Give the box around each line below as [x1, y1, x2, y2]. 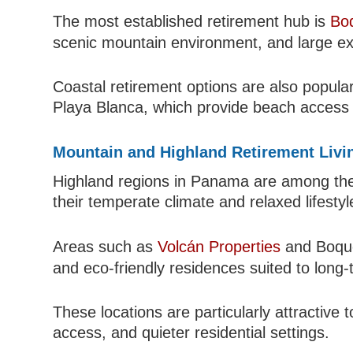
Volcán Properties [158, 238, 281, 256]
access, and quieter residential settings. [53, 324, 330, 342]
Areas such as [53, 238, 158, 256]
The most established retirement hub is [53, 13, 331, 31]
